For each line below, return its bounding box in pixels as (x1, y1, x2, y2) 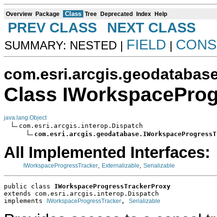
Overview (6, 10, 32, 17)
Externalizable (102, 162, 139, 169)
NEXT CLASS (107, 19, 196, 35)
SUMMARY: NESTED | (4, 38, 126, 52)
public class (4, 183, 54, 190)
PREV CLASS (8, 19, 97, 35)
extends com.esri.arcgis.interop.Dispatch (4, 190, 159, 198)
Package (35, 10, 60, 17)
